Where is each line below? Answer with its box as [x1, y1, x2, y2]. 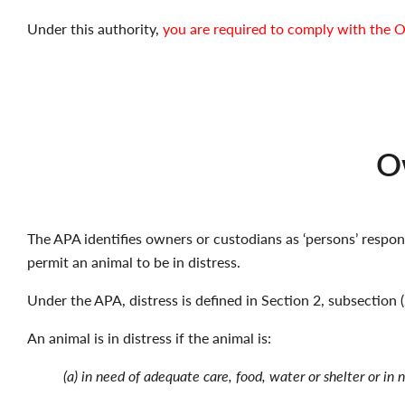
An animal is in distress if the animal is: [27, 327, 271, 348]
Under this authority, [27, 18, 159, 39]
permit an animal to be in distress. [27, 251, 240, 272]
